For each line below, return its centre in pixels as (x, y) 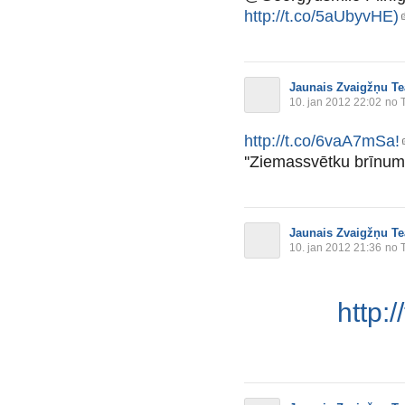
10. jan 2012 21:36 (335, 247)
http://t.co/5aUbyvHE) (321, 16)
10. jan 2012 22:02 (335, 102)
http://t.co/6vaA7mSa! (322, 141)
